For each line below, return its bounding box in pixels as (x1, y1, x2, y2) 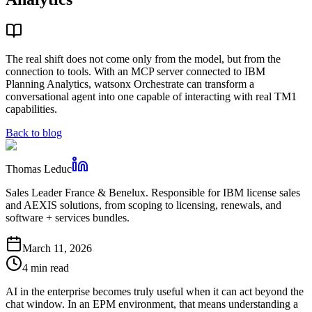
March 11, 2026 (22, 242, 92, 255)
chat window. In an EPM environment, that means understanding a (6, 298, 298, 311)
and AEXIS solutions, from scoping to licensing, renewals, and (6, 199, 281, 212)
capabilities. (6, 103, 57, 116)
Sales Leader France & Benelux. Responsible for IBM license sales (6, 187, 300, 199)
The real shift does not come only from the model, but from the (6, 53, 281, 65)
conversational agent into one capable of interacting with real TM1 (6, 91, 297, 103)
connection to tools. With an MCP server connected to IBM (6, 65, 265, 78)
